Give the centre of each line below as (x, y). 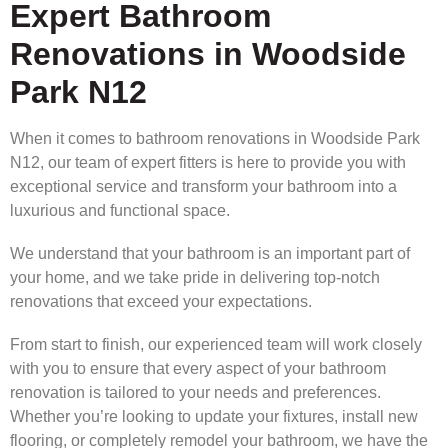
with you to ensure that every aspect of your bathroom (198, 368)
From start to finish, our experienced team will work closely (216, 344)
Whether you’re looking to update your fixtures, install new (214, 416)
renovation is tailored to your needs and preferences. (195, 392)
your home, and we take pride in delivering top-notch (195, 277)
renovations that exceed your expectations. (161, 301)
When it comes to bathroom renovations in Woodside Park (215, 138)
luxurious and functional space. (120, 210)
